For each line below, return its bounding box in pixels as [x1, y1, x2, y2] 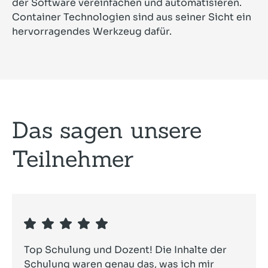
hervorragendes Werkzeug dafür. [12, 25, 172, 38]
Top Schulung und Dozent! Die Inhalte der [24, 243, 227, 257]
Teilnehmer [12, 144, 133, 173]
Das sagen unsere [12, 115, 202, 145]
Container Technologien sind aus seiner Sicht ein [12, 11, 251, 24]
